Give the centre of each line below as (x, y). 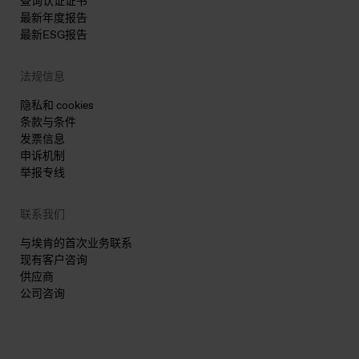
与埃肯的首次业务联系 (76, 244)
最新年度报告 (54, 18)
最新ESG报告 (54, 35)
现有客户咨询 (54, 260)
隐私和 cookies (57, 106)
